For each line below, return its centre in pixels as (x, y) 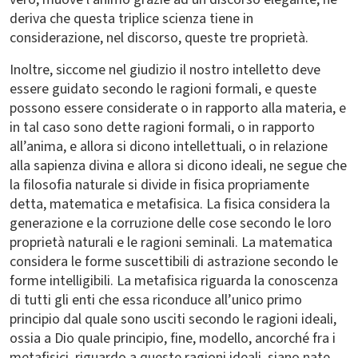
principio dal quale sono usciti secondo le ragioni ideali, (173, 319)
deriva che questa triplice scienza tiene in (131, 19)
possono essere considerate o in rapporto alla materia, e (178, 108)
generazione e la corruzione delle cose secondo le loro (171, 223)
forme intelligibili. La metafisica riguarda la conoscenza (174, 281)
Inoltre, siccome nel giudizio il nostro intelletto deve (165, 70)
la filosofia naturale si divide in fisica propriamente (159, 185)
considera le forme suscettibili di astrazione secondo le (174, 262)
